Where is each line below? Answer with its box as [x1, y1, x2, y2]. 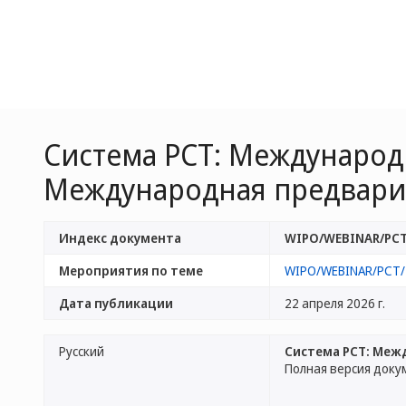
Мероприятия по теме [59, 262, 203, 279]
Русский [59, 343, 104, 360]
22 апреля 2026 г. [285, 295, 385, 312]
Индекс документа [59, 229, 181, 246]
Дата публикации [59, 295, 173, 312]
